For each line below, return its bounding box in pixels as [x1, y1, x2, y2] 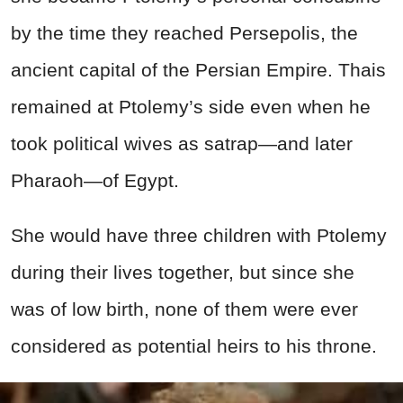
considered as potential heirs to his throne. [11, 335, 377, 356]
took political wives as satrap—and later [11, 132, 353, 154]
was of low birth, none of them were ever [11, 298, 358, 319]
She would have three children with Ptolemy [11, 224, 387, 246]
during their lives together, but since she [11, 261, 354, 282]
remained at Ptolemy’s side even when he [11, 95, 371, 117]
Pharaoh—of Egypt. [11, 169, 179, 191]
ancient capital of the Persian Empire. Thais [11, 58, 386, 80]
